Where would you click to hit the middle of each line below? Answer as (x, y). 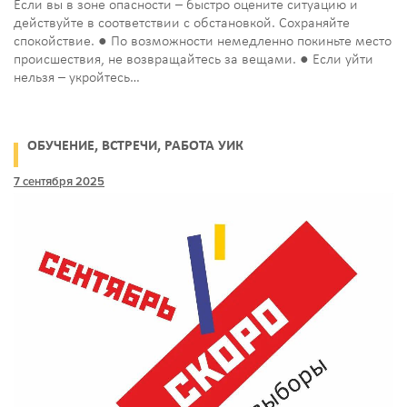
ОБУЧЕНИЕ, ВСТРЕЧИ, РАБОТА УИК (135, 146)
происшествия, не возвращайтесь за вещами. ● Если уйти (194, 60)
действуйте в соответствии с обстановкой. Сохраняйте (182, 24)
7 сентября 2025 (59, 182)
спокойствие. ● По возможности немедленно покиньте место (203, 42)
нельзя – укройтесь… (77, 78)
